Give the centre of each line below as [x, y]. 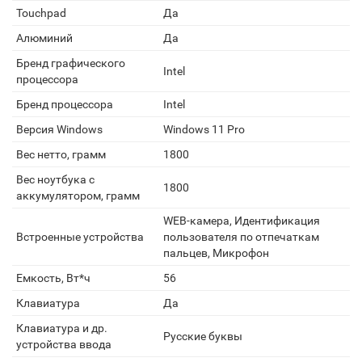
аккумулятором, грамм [78, 196]
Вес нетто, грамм [61, 154]
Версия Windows [59, 129]
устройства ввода [64, 344]
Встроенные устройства [80, 237]
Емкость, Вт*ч [53, 278]
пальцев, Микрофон [216, 253]
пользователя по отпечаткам [241, 237]
